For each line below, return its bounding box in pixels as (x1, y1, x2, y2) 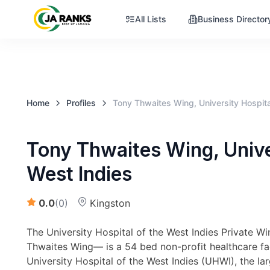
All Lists (135, 14, 166, 24)
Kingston (90, 197, 130, 209)
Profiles (66, 98, 96, 108)
